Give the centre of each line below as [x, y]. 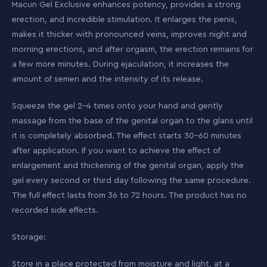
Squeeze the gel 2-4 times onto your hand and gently [117, 106]
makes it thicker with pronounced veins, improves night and [129, 35]
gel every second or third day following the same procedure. [131, 181]
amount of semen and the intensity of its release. [108, 79]
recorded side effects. [55, 210]
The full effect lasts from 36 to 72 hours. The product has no [129, 195]
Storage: [29, 237]
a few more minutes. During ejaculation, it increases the [120, 64]
